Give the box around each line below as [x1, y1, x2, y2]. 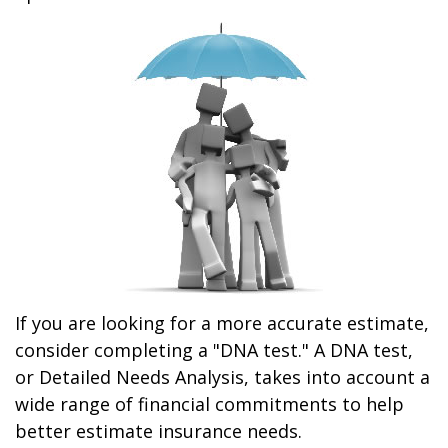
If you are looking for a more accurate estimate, [15, 311, 429, 335]
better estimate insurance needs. [15, 419, 302, 443]
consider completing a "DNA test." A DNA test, [15, 338, 413, 362]
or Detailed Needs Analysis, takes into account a [15, 365, 430, 389]
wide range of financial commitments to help [15, 392, 404, 416]
